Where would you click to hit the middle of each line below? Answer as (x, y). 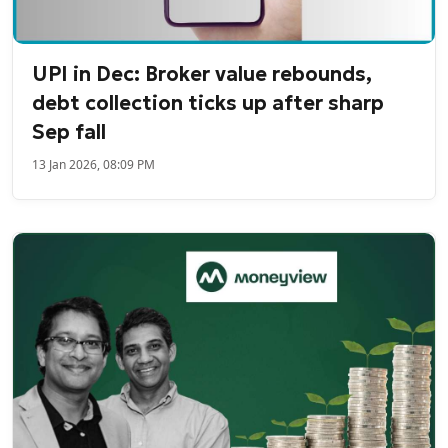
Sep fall (69, 131)
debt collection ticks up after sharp (208, 102)
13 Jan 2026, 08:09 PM (94, 164)
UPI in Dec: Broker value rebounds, (202, 73)
